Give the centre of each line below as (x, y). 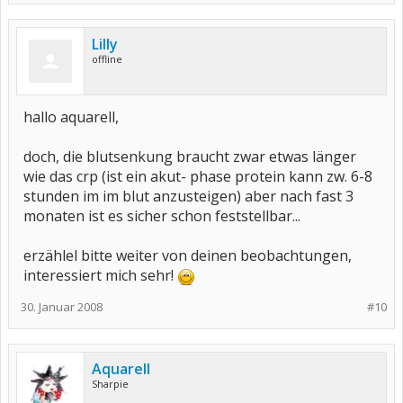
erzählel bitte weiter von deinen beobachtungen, (188, 255)
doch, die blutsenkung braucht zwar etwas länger (190, 157)
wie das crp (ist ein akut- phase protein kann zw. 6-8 (198, 176)
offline (107, 59)
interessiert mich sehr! (100, 275)
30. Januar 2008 (62, 307)
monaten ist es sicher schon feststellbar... (162, 216)
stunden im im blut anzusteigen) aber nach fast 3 (188, 196)
